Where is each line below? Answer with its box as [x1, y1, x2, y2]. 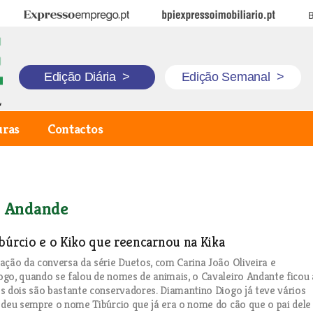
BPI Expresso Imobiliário [161, 9, 266, 22]
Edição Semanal [181, 70, 273, 84]
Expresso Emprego [22, 9, 105, 22]
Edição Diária [43, 70, 119, 84]
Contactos [48, 120, 103, 137]
